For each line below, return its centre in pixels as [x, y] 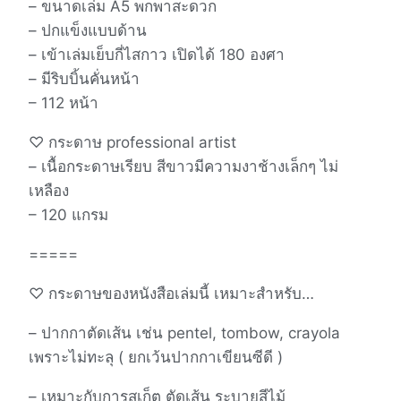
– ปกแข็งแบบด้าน [88, 30]
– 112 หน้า [64, 102]
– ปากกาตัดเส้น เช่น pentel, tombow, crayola [184, 333]
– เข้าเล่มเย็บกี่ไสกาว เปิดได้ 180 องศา [157, 54]
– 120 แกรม [68, 214]
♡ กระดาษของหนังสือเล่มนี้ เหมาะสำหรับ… [171, 293]
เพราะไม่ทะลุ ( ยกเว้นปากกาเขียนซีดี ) [156, 357]
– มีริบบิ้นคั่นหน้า [84, 78]
